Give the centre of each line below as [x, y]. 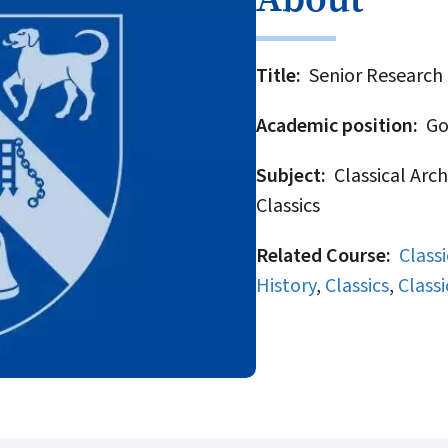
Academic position [334, 125]
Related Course [320, 255]
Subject [288, 175]
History [285, 285]
